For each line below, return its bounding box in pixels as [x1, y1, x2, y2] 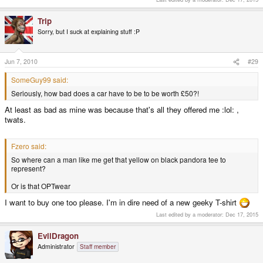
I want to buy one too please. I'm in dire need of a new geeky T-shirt [5, 197, 239, 208]
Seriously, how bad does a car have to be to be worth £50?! [11, 88, 199, 99]
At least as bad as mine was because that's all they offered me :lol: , [5, 103, 239, 115]
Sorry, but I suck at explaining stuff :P [38, 26, 140, 36]
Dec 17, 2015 [225, 210, 258, 218]
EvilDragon [38, 230, 79, 241]
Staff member [80, 242, 116, 251]
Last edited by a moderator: [156, 210, 225, 218]
